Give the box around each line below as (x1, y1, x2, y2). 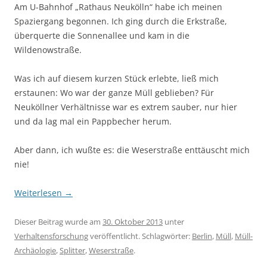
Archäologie (14, 245, 56, 256)
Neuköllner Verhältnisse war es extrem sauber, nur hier (14, 101, 237, 113)
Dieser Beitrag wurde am (14, 216, 103, 227)
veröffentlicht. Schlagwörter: (88, 231, 192, 241)
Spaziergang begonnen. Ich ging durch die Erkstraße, (14, 15, 227, 27)
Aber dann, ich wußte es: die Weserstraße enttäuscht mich (14, 144, 250, 156)
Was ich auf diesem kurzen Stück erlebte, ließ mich (14, 73, 219, 84)
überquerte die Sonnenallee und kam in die (14, 30, 190, 41)
